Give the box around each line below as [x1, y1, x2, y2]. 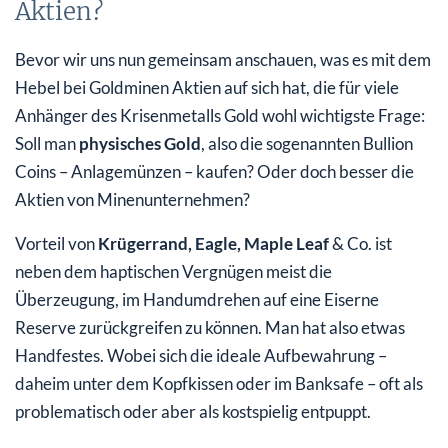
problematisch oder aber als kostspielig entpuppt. [15, 400, 371, 422]
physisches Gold [79, 132, 201, 154]
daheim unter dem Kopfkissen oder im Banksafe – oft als [15, 372, 423, 394]
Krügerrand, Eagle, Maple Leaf [98, 232, 329, 254]
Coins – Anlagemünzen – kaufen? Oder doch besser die [15, 160, 414, 182]
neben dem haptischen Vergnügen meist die [15, 260, 332, 282]
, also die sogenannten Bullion [201, 132, 413, 154]
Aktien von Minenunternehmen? [15, 188, 250, 210]
